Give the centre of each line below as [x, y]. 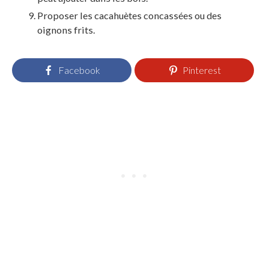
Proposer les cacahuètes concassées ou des [129, 15]
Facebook [79, 70]
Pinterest [201, 70]
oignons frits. [66, 29]
